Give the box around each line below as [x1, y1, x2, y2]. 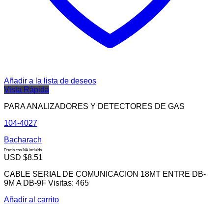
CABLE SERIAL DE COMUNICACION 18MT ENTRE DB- [4, 170, 206, 178]
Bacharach [4, 136, 42, 144]
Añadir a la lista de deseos [4, 77, 96, 85]
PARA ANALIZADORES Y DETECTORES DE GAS [4, 102, 185, 110]
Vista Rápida [4, 85, 49, 94]
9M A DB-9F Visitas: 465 [4, 179, 89, 187]
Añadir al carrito [4, 195, 59, 204]
